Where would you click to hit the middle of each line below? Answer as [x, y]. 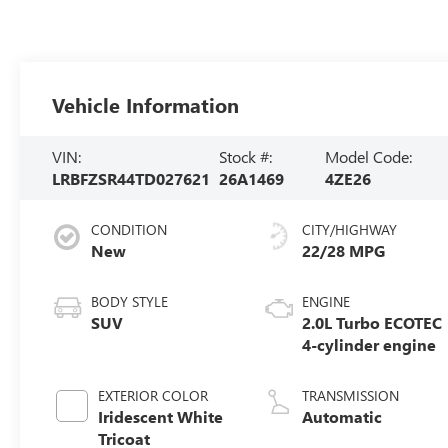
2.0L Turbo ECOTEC [372, 322]
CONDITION [129, 229]
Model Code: [368, 156]
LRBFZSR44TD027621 [131, 178]
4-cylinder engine [369, 344]
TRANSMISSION [351, 395]
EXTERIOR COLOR [153, 395]
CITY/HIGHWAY [350, 229]
